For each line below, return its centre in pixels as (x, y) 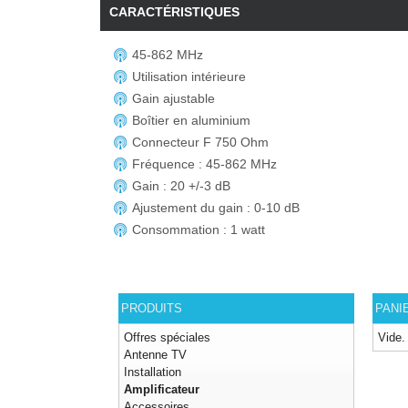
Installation (153, 372)
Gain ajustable (174, 98)
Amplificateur (162, 389)
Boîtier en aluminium (192, 120)
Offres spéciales (168, 337)
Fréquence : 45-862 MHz (205, 163)
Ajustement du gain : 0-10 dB (216, 207)
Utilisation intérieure (189, 76)
